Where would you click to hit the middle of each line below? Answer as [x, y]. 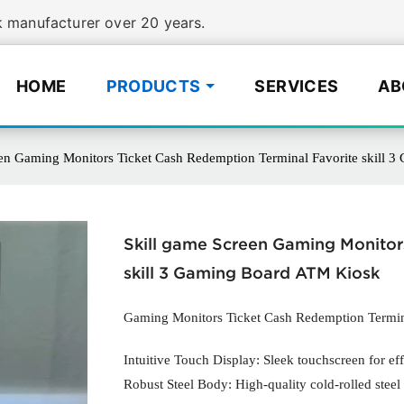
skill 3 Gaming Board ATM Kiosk [252, 273]
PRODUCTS [153, 86]
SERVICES [297, 86]
